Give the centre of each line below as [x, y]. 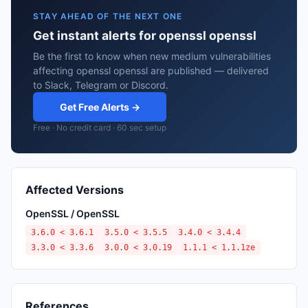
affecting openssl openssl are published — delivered [151, 70]
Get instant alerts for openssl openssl [145, 35]
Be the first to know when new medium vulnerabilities [152, 56]
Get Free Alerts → [100, 107]
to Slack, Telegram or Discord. [101, 85]
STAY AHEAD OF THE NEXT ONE [108, 16]
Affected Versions [75, 190]
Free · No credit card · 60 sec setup [100, 128]
